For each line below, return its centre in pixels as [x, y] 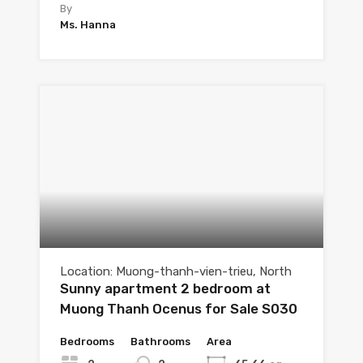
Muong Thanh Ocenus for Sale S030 [179, 309]
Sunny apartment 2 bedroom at [165, 289]
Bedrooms [87, 342]
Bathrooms [160, 342]
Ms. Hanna [88, 25]
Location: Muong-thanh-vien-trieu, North [176, 272]
